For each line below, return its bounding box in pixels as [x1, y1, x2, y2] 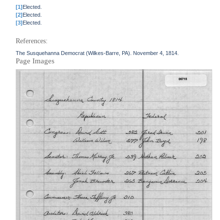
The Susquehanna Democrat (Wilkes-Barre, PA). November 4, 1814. [16, 50, 179, 56]
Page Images [16, 57, 55, 65]
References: [16, 37, 48, 45]
